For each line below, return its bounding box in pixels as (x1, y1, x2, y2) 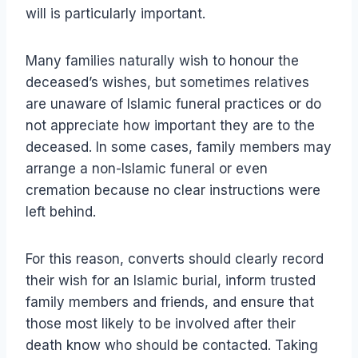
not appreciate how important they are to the (26, 117, 315, 134)
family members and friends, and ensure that (26, 294, 314, 311)
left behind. (26, 204, 96, 221)
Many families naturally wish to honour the (26, 53, 299, 70)
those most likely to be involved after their (26, 316, 296, 332)
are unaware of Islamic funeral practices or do (26, 96, 321, 113)
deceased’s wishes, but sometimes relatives (26, 74, 309, 91)
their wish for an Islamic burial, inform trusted (26, 272, 316, 289)
